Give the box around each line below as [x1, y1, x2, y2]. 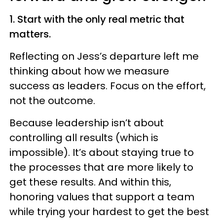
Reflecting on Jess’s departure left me [9, 49, 199, 64]
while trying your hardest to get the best [9, 205, 209, 219]
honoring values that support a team [9, 190, 194, 204]
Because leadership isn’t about [9, 116, 164, 130]
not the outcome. [9, 94, 95, 108]
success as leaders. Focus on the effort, [9, 79, 206, 93]
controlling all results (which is [9, 131, 158, 145]
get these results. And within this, [9, 175, 171, 189]
